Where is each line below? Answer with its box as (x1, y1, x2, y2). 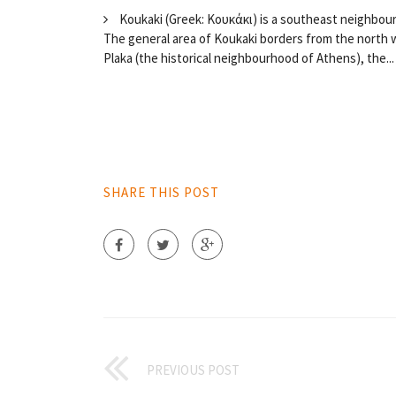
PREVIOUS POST (147, 361, 240, 378)
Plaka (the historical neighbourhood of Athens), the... (103, 49, 394, 66)
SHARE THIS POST (103, 183, 219, 201)
